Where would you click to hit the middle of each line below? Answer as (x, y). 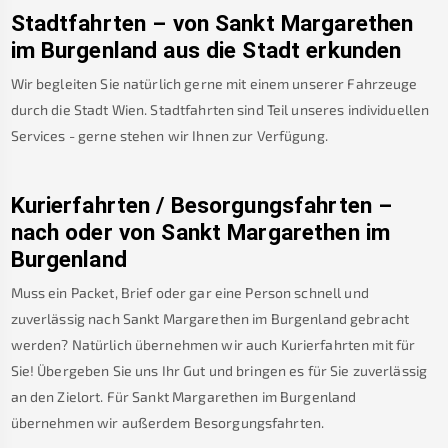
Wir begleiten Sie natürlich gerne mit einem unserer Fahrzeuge (214, 84)
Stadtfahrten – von (109, 24)
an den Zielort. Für (70, 396)
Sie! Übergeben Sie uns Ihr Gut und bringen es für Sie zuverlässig (219, 370)
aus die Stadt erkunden (282, 51)
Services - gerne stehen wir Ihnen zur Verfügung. (169, 136)
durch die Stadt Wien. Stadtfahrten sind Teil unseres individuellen (220, 110)
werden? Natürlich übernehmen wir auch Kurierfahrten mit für (213, 344)
